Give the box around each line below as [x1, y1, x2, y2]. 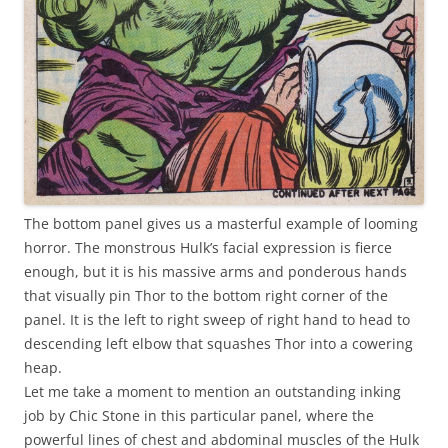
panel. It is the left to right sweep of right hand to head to [24, 309, 410, 329]
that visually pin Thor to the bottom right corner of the [24, 285, 388, 305]
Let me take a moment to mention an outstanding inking [24, 381, 401, 401]
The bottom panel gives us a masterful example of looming [24, 213, 418, 233]
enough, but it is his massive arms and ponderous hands [24, 261, 407, 281]
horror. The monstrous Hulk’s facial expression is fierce [24, 237, 392, 257]
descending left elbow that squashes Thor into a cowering [24, 333, 413, 353]
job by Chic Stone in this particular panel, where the [24, 405, 374, 425]
